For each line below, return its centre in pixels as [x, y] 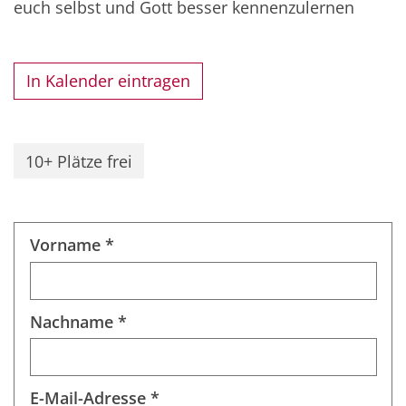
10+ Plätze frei [79, 161]
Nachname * [78, 321]
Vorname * [72, 245]
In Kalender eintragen [109, 81]
